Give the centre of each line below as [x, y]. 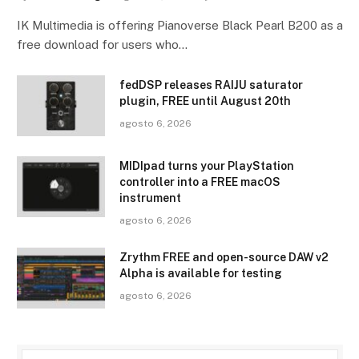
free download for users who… [102, 44]
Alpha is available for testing [201, 273]
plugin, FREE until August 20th [205, 101]
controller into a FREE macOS [200, 182]
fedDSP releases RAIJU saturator [211, 85]
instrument [150, 198]
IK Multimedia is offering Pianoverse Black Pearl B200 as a [180, 25]
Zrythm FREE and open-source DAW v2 [224, 257]
